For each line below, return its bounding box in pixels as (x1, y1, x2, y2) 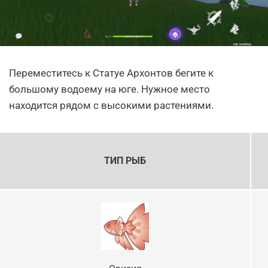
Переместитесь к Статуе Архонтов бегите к (9, 67, 214, 80)
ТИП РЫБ (104, 155, 146, 167)
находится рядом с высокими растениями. (9, 99, 214, 112)
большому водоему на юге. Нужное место (9, 83, 210, 96)
